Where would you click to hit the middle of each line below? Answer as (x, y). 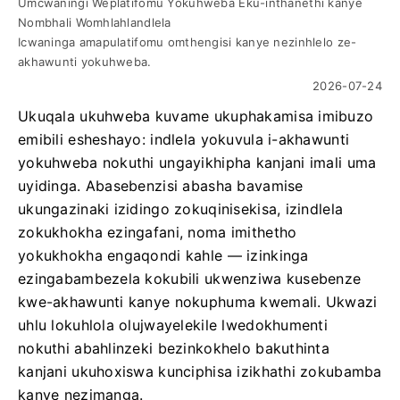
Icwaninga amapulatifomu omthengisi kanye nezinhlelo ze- (187, 42)
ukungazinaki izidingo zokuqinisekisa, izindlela (181, 209)
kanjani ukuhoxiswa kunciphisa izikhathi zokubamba (200, 371)
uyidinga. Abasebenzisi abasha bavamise (161, 186)
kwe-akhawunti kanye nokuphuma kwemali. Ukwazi (198, 302)
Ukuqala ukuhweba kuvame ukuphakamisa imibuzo (196, 116)
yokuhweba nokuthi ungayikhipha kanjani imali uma (197, 162)
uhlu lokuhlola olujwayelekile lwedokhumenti (173, 325)
